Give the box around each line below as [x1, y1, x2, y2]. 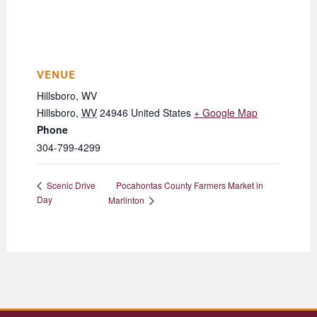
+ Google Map [194, 105, 258, 120]
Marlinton [108, 194, 146, 207]
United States [131, 105, 191, 120]
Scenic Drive [45, 179, 96, 192]
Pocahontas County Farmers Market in [115, 178, 263, 191]
